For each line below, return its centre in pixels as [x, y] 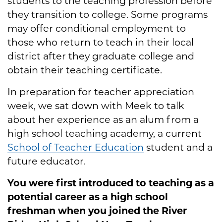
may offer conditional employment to [97, 28]
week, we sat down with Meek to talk [96, 105]
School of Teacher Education [76, 147]
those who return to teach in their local [101, 42]
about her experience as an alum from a [103, 119]
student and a [178, 147]
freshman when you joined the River [97, 210]
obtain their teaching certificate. [85, 70]
